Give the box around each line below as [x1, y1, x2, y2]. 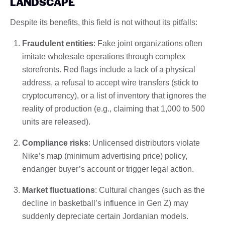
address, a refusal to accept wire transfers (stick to [22, 78, 198, 87]
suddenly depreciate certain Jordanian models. [22, 211, 188, 220]
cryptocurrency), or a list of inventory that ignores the [22, 91, 206, 100]
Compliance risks [22, 138, 88, 147]
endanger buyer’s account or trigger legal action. [22, 164, 194, 173]
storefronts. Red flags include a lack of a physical [22, 65, 195, 74]
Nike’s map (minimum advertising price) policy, [22, 151, 187, 160]
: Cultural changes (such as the [95, 185, 205, 194]
